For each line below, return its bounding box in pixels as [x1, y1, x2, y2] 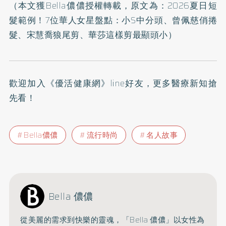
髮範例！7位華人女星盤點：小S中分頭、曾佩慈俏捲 [9, 14, 217, 27]
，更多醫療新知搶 [143, 77, 217, 90]
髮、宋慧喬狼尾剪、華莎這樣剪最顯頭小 [9, 28, 168, 41]
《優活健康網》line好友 [45, 77, 144, 90]
